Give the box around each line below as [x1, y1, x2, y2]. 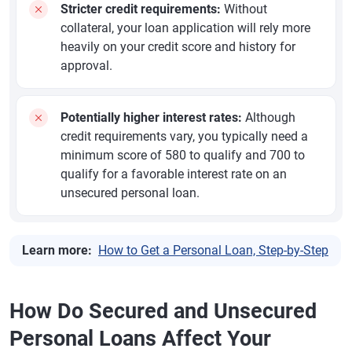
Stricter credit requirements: [60, 2, 221, 17]
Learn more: [22, 243, 92, 258]
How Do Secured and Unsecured [9, 299, 317, 324]
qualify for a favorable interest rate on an [60, 167, 287, 182]
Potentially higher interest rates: [60, 110, 242, 126]
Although [242, 110, 295, 126]
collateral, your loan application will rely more [60, 20, 310, 36]
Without [221, 2, 267, 17]
